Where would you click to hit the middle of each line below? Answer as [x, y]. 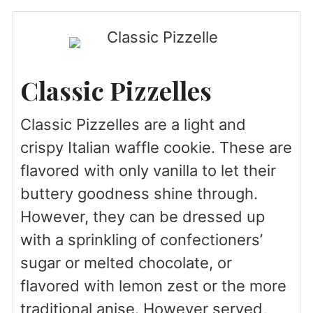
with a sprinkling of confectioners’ [141, 239]
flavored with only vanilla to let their [148, 170]
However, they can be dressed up [142, 216]
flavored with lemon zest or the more [153, 285]
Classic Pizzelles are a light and [133, 124]
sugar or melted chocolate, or [126, 262]
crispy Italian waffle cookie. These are [156, 147]
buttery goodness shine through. [139, 193]
